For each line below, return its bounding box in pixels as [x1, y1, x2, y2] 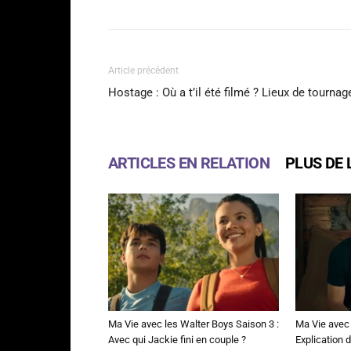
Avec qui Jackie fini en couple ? [108, 334, 246, 346]
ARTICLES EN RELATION [108, 154, 270, 172]
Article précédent [108, 65, 179, 76]
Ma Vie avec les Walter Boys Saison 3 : [108, 318, 279, 330]
